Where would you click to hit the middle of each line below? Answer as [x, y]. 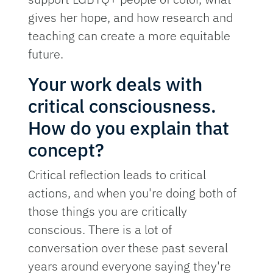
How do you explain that [129, 128]
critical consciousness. [122, 106]
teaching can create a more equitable [129, 36]
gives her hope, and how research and [131, 18]
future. [46, 54]
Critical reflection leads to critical [117, 175]
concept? [66, 150]
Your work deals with [115, 84]
